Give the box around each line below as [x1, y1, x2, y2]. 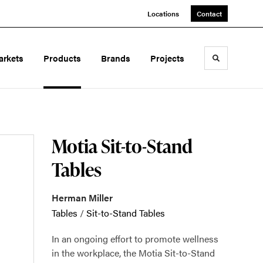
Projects [150, 52, 184, 64]
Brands [101, 52, 131, 64]
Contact [197, 8, 222, 19]
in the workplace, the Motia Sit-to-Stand [52, 246, 215, 259]
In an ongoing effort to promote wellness [52, 232, 218, 245]
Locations [147, 8, 179, 19]
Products [43, 52, 82, 64]
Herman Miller [52, 191, 113, 204]
